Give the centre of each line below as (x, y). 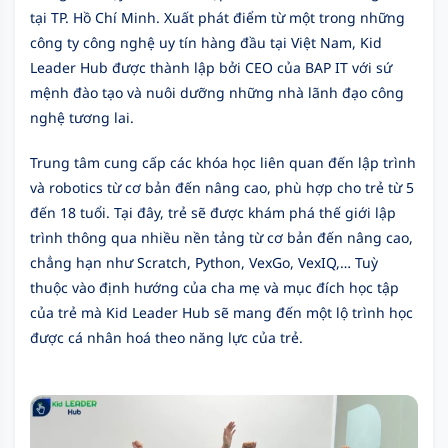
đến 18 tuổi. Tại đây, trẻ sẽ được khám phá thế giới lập (213, 212)
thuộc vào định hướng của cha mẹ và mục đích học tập (214, 287)
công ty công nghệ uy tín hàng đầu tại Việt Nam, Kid (206, 42)
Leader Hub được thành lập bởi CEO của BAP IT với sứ (211, 67)
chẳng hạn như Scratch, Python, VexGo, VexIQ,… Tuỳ (204, 262)
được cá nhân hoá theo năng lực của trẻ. (166, 337)
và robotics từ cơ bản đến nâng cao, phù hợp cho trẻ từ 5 (222, 187)
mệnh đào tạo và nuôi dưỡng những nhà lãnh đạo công (217, 92)
